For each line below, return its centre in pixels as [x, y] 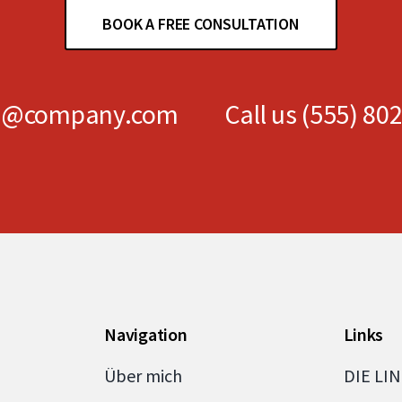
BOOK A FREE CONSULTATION [201, 24]
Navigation [146, 334]
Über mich [144, 375]
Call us [263, 114]
